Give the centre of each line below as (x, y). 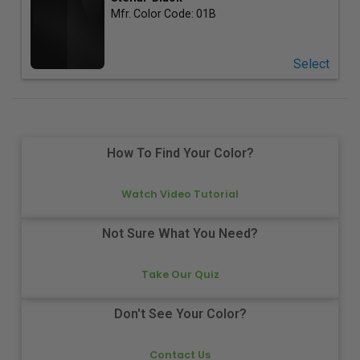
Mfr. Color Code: (153, 13)
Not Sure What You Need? (180, 234)
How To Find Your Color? (180, 153)
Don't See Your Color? (180, 314)
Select (311, 63)
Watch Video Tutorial (180, 194)
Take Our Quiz (180, 274)
